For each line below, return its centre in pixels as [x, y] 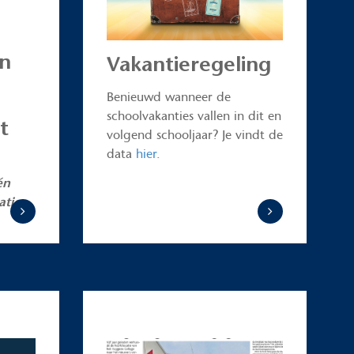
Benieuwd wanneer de [168, 96]
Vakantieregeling [188, 64]
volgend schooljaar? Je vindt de [194, 134]
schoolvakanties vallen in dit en [194, 115]
